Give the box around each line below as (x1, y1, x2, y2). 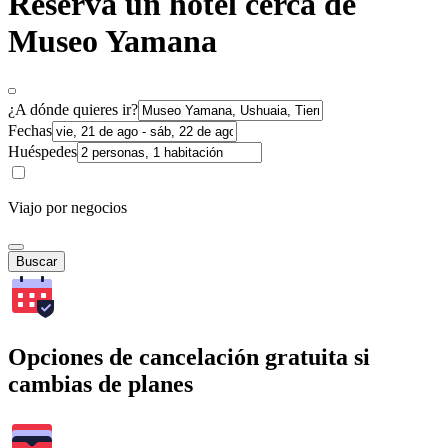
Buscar (16, 253, 57, 269)
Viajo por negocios (8, 198, 127, 216)
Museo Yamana (8, 23, 217, 60)
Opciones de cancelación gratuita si (8, 343, 370, 370)
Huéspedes (8, 142, 77, 160)
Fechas (8, 121, 52, 139)
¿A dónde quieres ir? (8, 100, 138, 118)
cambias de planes (8, 370, 193, 397)
